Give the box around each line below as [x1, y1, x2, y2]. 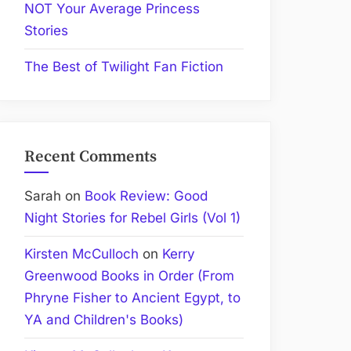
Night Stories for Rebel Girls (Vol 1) [24, 210, 241, 226]
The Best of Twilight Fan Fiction [24, 59, 223, 75]
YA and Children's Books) [24, 312, 183, 328]
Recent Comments [24, 146, 157, 167]
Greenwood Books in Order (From [24, 268, 234, 284]
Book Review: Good [85, 188, 208, 204]
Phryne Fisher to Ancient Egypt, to [24, 290, 241, 306]
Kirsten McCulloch [24, 246, 139, 262]
